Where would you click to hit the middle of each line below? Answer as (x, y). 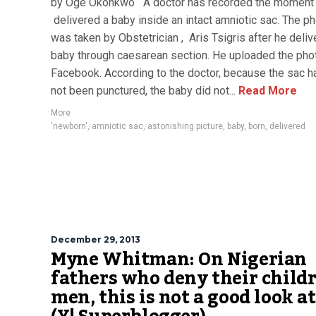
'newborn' (69, 126)
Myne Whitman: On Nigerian (179, 260)
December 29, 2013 (96, 239)
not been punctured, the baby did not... (143, 91)
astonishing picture (185, 126)
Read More (266, 91)
